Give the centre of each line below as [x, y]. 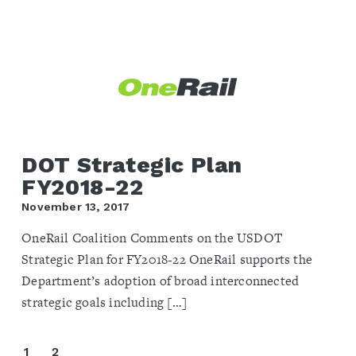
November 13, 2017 [76, 206]
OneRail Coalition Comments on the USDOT [152, 238]
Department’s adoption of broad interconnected [161, 281]
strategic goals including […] [104, 302]
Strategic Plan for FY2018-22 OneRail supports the [167, 259]
